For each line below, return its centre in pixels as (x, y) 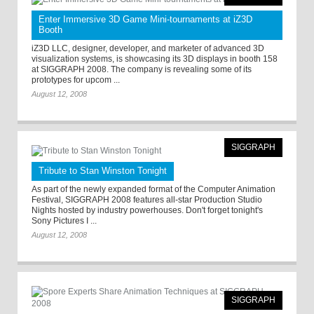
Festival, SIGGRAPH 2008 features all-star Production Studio (147, 200)
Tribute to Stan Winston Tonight (103, 171)
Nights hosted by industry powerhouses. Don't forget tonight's (147, 210)
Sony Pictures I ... (64, 221)
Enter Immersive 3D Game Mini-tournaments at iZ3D (145, 19)
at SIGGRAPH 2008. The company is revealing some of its (142, 69)
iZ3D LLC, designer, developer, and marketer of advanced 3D (148, 48)
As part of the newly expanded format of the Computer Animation (153, 189)
